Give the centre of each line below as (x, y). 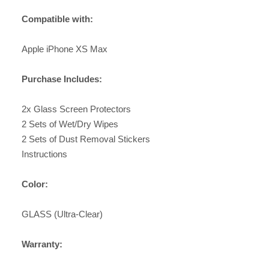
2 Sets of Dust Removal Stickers (86, 139)
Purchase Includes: (62, 79)
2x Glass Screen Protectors (76, 109)
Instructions (44, 154)
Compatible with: (57, 19)
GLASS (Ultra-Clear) (62, 214)
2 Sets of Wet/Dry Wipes (70, 124)
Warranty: (42, 244)
